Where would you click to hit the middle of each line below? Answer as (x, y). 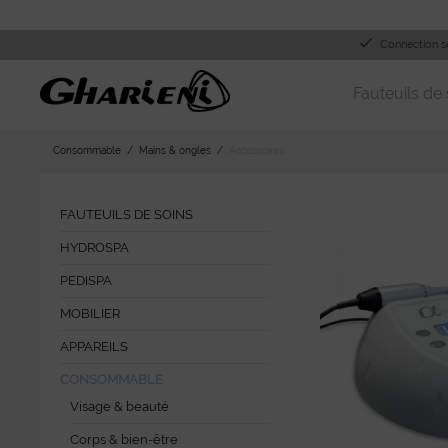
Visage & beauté (119, 406)
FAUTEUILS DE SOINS (126, 214)
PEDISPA (86, 280)
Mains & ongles (175, 150)
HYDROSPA (94, 247)
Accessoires (257, 150)
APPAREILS (94, 346)
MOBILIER (90, 313)
